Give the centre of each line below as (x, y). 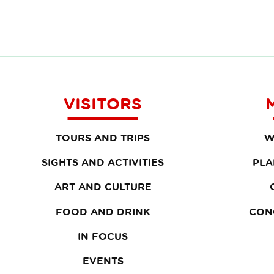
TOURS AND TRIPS (103, 138)
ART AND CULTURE (103, 187)
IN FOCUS (103, 236)
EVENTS (103, 260)
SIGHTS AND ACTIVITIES (103, 162)
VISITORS (103, 103)
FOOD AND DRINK (103, 211)
